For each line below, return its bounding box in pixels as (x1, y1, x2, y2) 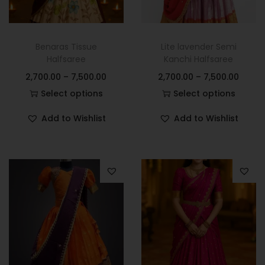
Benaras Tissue (35, 40, 97, 53)
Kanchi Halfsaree (164, 53, 234, 65)
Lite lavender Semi (160, 40, 237, 53)
